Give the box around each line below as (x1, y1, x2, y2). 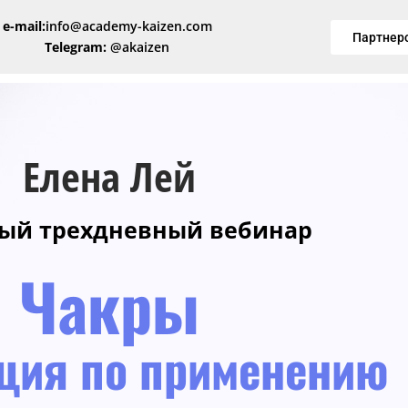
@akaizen (107, 37, 170, 56)
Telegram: (45, 37, 107, 56)
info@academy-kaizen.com (45, 16, 212, 35)
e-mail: (2, 16, 46, 35)
